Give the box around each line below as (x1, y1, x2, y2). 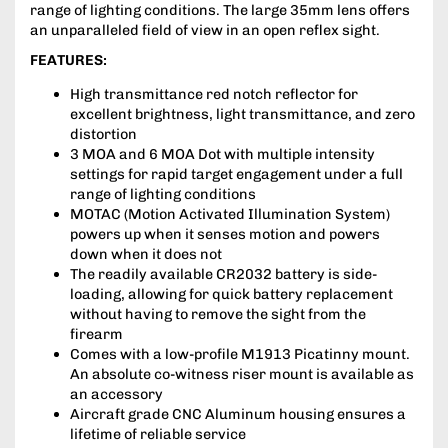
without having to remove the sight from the (70, 305, 366, 324)
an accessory (70, 385, 163, 404)
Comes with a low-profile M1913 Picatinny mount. (70, 345, 410, 364)
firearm (70, 325, 123, 344)
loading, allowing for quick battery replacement (70, 285, 393, 304)
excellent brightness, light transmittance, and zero (70, 105, 415, 124)
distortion (70, 125, 137, 144)
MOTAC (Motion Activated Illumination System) (70, 205, 390, 224)
